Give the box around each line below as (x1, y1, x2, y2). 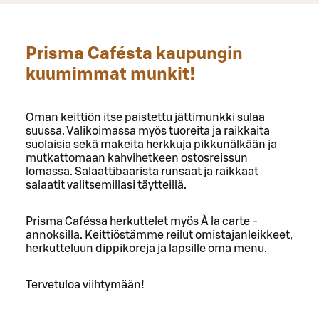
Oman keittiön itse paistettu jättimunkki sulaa (26, 111, 265, 123)
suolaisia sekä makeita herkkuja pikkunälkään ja (26, 138, 277, 150)
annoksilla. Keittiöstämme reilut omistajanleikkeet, (26, 229, 293, 241)
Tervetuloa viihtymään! (26, 278, 145, 291)
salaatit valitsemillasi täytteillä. (26, 179, 187, 191)
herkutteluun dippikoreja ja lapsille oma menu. (26, 242, 267, 254)
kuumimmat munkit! (26, 66, 195, 83)
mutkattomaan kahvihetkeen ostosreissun (26, 152, 248, 164)
